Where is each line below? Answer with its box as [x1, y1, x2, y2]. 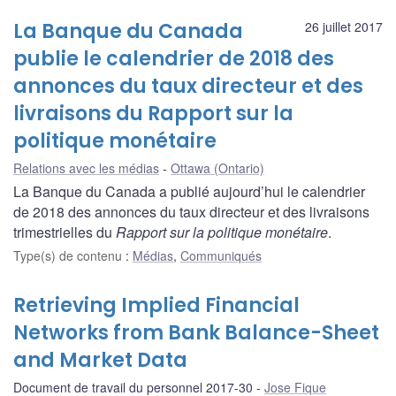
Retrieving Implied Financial [13, 291, 300, 319]
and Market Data [13, 346, 187, 374]
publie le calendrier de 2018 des [13, 44, 334, 72]
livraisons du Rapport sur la [13, 99, 293, 127]
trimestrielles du [13, 221, 116, 242]
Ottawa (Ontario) [171, 158, 264, 177]
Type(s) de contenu [13, 246, 126, 264]
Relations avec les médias [13, 158, 159, 177]
